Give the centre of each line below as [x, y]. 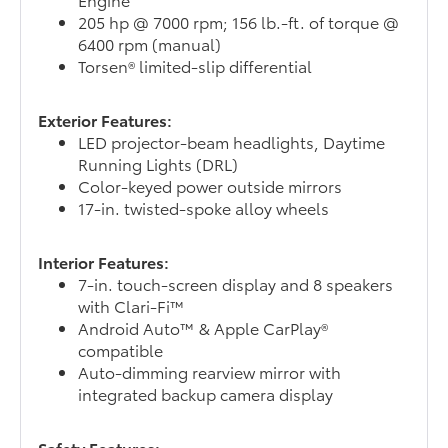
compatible [121, 350]
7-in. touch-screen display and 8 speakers [236, 284]
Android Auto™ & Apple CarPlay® [203, 328]
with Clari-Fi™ [131, 306]
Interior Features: [104, 262]
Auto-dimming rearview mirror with [210, 372]
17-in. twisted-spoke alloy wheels [204, 208]
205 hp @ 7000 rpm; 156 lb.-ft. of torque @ [239, 22]
